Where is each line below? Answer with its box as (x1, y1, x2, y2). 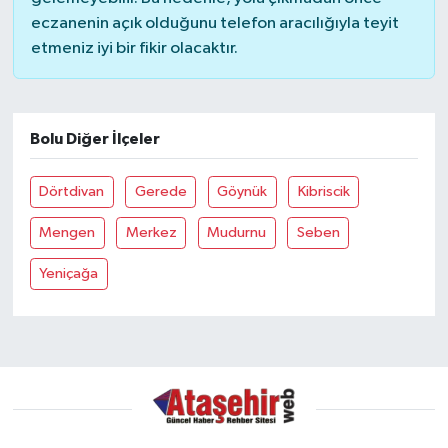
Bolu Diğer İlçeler (29, 131, 160, 148)
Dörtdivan (39, 184, 105, 200)
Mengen (39, 225, 96, 241)
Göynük (217, 184, 268, 200)
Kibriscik (297, 184, 350, 200)
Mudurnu (207, 225, 267, 241)
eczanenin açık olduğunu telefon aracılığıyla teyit (30, 15, 399, 33)
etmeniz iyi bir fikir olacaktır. (30, 40, 238, 58)
